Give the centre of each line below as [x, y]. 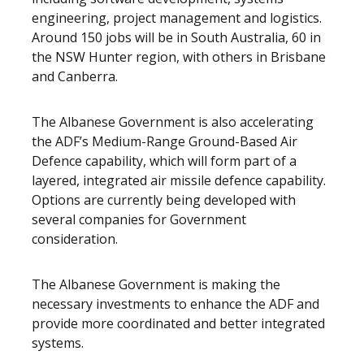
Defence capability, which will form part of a [164, 161]
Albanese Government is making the [168, 284]
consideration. [75, 239]
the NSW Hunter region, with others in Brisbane [179, 57]
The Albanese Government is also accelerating [173, 122]
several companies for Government [139, 219]
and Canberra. [75, 76]
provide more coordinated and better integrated [178, 323]
